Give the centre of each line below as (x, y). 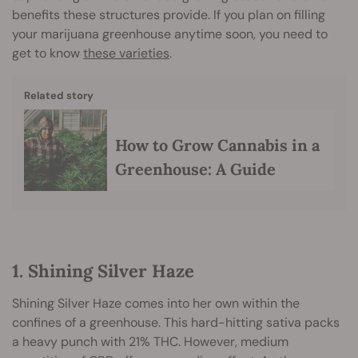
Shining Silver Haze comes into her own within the (156, 304)
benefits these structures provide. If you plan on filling (169, 14)
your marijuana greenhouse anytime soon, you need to (170, 34)
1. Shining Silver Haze (103, 271)
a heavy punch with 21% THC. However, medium (150, 342)
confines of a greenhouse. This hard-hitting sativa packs (176, 323)
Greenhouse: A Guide (195, 169)
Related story (59, 96)
